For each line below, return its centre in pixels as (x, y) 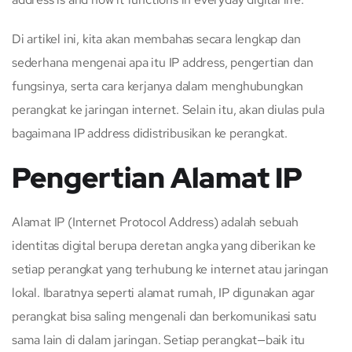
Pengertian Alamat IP (157, 177)
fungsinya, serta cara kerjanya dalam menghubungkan (158, 86)
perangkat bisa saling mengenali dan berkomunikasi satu (165, 316)
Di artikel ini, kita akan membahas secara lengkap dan (156, 38)
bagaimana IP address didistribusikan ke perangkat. (150, 133)
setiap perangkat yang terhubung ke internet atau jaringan (170, 269)
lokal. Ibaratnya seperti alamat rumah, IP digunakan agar (163, 292)
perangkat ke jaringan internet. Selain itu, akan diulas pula (168, 109)
